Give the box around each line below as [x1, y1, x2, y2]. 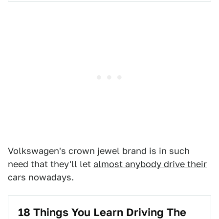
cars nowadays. [8, 172, 74, 182]
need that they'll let [8, 159, 93, 169]
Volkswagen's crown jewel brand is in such [8, 146, 190, 156]
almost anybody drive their [93, 159, 207, 169]
